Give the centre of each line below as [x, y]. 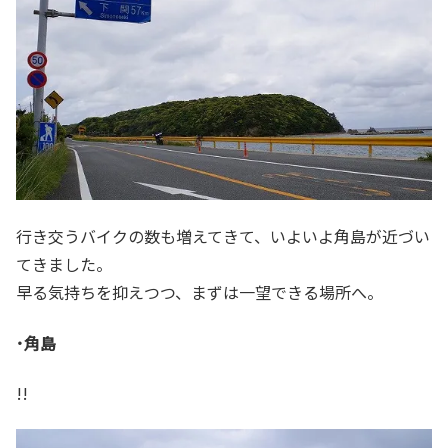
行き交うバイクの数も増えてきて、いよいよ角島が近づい [223, 236]
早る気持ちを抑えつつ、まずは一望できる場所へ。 [199, 292]
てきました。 [64, 264]
